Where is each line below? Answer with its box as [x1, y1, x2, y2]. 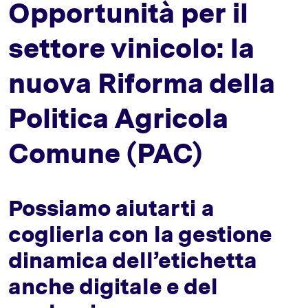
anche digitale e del [8, 272, 218, 300]
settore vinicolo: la [8, 31, 254, 65]
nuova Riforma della [8, 66, 274, 100]
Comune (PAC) [8, 136, 202, 170]
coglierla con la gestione [8, 220, 272, 247]
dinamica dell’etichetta [8, 246, 256, 274]
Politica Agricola [8, 101, 228, 135]
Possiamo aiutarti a [8, 194, 214, 221]
